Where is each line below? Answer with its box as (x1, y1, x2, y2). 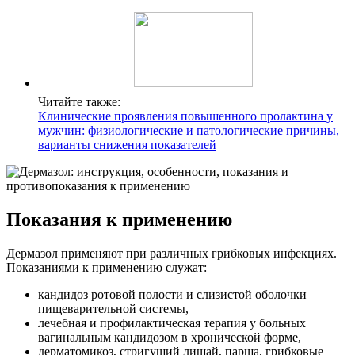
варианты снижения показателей (38, 138, 216, 152)
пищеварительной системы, (38, 302, 189, 316)
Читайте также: (38, 95, 120, 109)
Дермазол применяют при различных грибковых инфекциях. (6, 246, 337, 261)
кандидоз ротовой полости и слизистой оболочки (38, 288, 307, 302)
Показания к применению (6, 209, 232, 231)
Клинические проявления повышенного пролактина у (38, 109, 333, 124)
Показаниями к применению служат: (6, 261, 207, 275)
